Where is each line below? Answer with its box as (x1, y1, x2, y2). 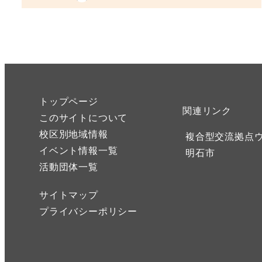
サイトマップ (39, 187, 98, 201)
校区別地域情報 (39, 126, 108, 140)
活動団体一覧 (39, 159, 98, 173)
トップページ (39, 94, 98, 108)
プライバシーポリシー (39, 204, 137, 218)
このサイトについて (39, 110, 128, 124)
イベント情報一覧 (39, 143, 118, 157)
